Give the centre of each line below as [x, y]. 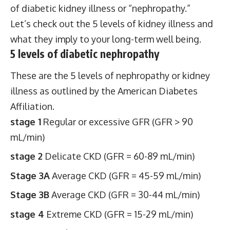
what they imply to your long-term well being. [106, 39]
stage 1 [26, 121]
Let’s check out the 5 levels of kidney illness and [112, 24]
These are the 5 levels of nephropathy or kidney [110, 75]
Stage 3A [30, 175]
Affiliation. [32, 106]
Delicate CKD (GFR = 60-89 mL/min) [119, 156]
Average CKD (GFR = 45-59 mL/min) [125, 175]
